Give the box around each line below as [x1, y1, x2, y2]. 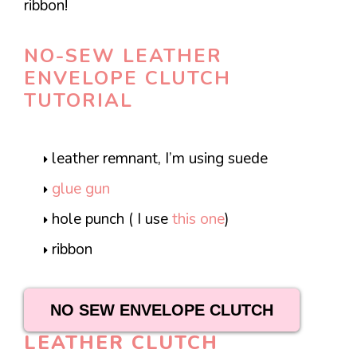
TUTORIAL [24, 87, 133, 113]
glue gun [52, 178, 110, 199]
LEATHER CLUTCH [24, 329, 218, 355]
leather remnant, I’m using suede [52, 147, 268, 169]
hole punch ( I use [52, 208, 172, 229]
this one [172, 208, 225, 229]
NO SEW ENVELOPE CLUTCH [50, 300, 273, 319]
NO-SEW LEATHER [24, 42, 222, 69]
